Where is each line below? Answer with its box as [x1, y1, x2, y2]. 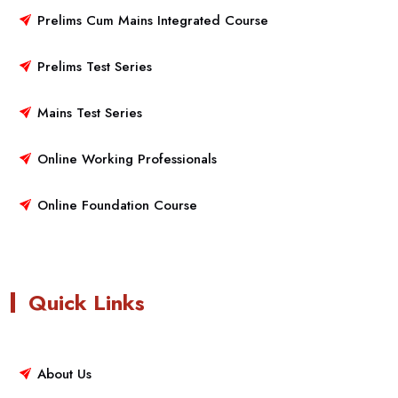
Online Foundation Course [37, 195, 197, 215]
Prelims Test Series [37, 56, 152, 76]
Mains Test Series [37, 102, 142, 123]
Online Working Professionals [37, 148, 217, 169]
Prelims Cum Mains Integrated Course [37, 10, 268, 30]
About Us [37, 363, 92, 384]
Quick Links [28, 286, 145, 318]
